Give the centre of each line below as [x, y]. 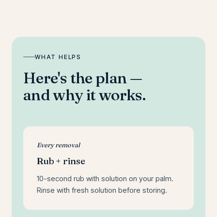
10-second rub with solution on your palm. [105, 178]
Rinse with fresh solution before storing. [102, 190]
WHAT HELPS [58, 57]
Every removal [58, 145]
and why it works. [85, 95]
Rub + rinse [61, 161]
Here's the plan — [83, 78]
